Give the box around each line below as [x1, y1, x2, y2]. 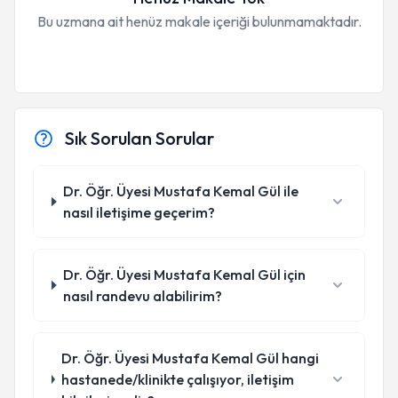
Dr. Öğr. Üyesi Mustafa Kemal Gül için [63, 266, 306, 283]
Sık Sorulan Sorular [65, 127, 214, 149]
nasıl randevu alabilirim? [63, 287, 223, 305]
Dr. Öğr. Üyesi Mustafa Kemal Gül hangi [61, 349, 320, 367]
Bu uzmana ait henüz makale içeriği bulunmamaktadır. [36, 12, 362, 30]
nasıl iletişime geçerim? [63, 203, 216, 221]
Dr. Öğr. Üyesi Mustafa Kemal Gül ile [63, 182, 299, 200]
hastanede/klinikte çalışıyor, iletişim [61, 370, 295, 388]
